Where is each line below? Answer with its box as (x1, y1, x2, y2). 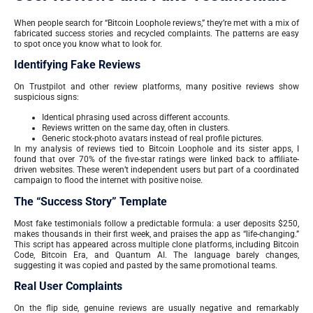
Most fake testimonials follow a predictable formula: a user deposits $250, (14, 218, 299, 228)
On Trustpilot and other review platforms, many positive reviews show (14, 82, 299, 92)
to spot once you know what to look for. (14, 38, 162, 49)
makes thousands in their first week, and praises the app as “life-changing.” (14, 228, 299, 239)
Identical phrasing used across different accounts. (42, 112, 230, 123)
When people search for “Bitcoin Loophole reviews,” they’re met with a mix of (14, 17, 299, 28)
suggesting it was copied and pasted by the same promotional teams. (14, 260, 277, 270)
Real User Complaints (14, 279, 122, 293)
